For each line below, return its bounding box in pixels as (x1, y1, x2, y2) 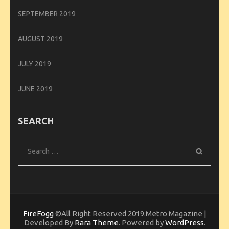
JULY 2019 (18, 59, 51, 68)
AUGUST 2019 (18, 34, 63, 43)
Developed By (24, 218, 75, 227)
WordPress (165, 218, 204, 227)
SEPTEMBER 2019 (18, 9, 76, 18)
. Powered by (118, 218, 165, 227)
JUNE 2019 (18, 84, 53, 93)
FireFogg (22, 209, 55, 218)
